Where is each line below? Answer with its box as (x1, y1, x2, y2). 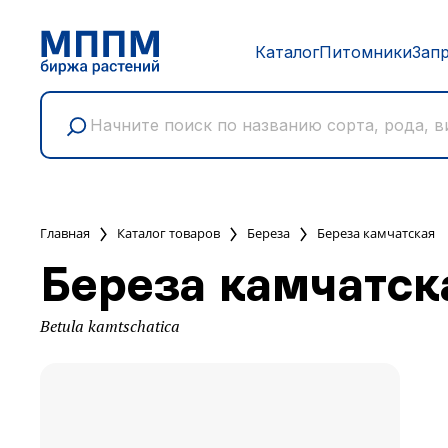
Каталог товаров (117, 224, 220, 242)
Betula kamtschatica (40, 315, 180, 337)
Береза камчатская (317, 224, 435, 242)
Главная (40, 224, 90, 242)
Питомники (318, 42, 412, 62)
